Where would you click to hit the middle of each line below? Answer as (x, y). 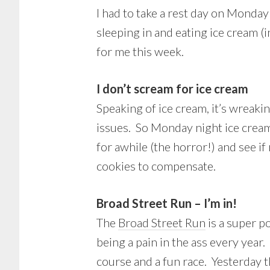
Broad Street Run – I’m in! (167, 203)
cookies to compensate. (156, 166)
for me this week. (140, 51)
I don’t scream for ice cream (172, 89)
